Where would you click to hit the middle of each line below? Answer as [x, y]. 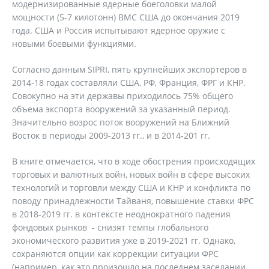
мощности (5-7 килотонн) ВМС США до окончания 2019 [126, 17]
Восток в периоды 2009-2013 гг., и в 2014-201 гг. [111, 135]
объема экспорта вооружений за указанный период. [121, 109]
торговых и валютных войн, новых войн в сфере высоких [131, 174]
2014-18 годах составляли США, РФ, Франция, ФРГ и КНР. [129, 83]
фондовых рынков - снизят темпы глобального [110, 227]
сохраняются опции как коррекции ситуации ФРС [115, 254]
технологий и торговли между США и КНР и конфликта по [131, 188]
